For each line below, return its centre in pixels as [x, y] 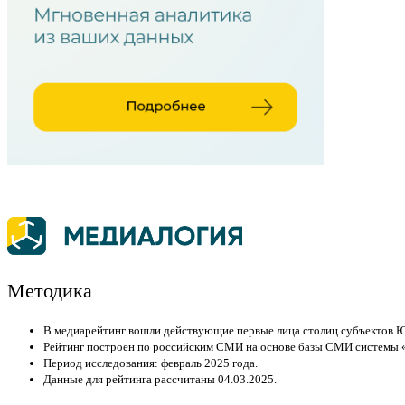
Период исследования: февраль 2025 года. [151, 363]
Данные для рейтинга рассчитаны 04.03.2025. [160, 380]
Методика [50, 291]
